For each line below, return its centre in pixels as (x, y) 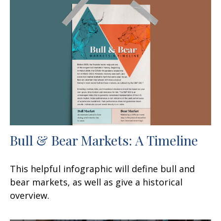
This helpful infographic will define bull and (102, 168)
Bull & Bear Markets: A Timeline (104, 140)
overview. (30, 195)
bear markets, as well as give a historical (96, 182)
